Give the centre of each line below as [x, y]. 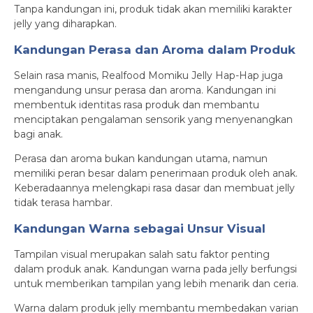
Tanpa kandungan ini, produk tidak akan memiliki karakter [153, 9]
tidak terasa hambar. [63, 203]
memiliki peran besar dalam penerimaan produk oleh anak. [156, 173]
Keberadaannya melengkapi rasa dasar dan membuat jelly [154, 188]
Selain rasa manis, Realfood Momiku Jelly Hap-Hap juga [148, 75]
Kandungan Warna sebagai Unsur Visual [140, 228]
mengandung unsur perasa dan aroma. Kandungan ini [145, 90]
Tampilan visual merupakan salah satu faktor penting [142, 254]
